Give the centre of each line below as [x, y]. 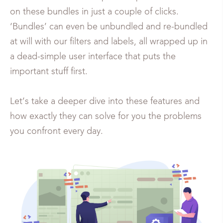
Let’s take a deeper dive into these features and [105, 102]
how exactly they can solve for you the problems [106, 116]
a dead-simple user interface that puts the [93, 57]
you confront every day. [56, 131]
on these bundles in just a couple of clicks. [94, 12]
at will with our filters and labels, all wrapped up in [109, 42]
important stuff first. [49, 72]
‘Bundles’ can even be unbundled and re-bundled [109, 27]
